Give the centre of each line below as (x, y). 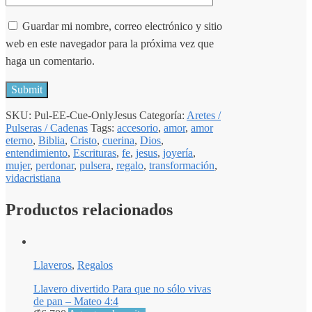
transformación (182, 165)
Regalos (95, 265)
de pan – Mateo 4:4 (76, 301)
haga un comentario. (50, 61)
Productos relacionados (89, 209)
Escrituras (95, 153)
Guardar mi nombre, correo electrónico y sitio (122, 26)
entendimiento (37, 153)
